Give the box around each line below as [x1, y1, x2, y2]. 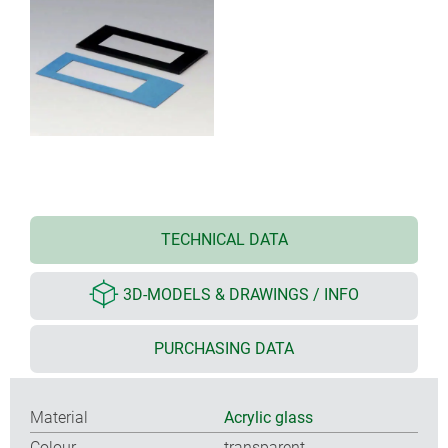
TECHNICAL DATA [160, 229, 288, 249]
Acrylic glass [224, 407, 313, 427]
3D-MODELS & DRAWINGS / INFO [123, 285, 359, 305]
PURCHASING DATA [154, 338, 294, 358]
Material [30, 407, 88, 427]
